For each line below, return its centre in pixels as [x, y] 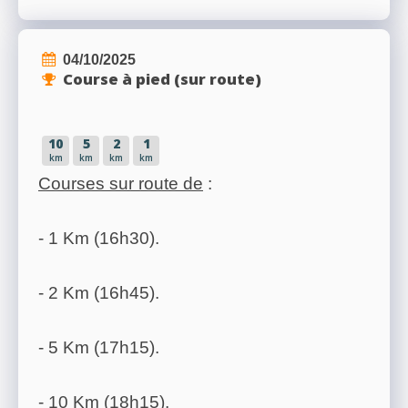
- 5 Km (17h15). [99, 348]
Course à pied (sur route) [162, 79]
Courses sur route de [121, 184]
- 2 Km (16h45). [99, 293]
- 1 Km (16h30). [99, 239]
